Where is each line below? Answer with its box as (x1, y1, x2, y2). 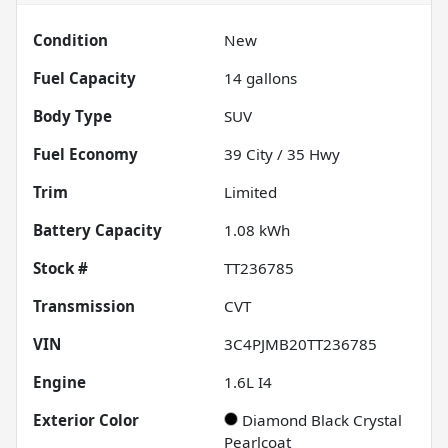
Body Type (33, 106, 112, 127)
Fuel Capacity (33, 68, 136, 89)
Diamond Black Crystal (242, 410, 402, 431)
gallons (242, 68, 297, 89)
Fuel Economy (33, 144, 138, 165)
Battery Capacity (33, 220, 162, 241)
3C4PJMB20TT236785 (224, 334, 377, 355)
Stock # (33, 258, 88, 279)
